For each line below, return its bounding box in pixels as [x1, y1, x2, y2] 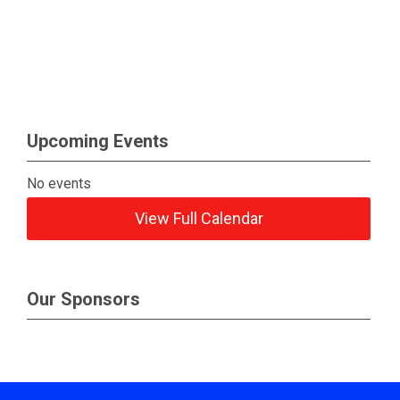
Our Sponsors [27, 288, 140, 310]
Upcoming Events [27, 130, 169, 152]
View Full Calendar [134, 209, 263, 228]
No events [27, 175, 92, 192]
